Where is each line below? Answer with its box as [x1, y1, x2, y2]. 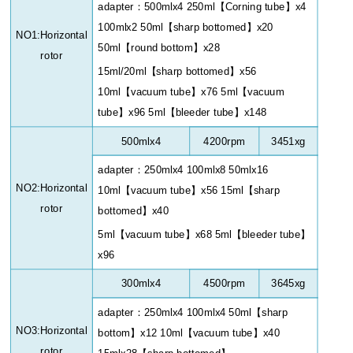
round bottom [131, 41, 194, 54]
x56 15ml [201, 184, 244, 196]
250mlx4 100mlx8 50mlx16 [144, 163, 269, 176]
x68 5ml [195, 229, 232, 241]
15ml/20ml [98, 65, 147, 78]
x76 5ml [201, 86, 238, 98]
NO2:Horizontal [16, 181, 87, 194]
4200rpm [203, 135, 246, 147]
